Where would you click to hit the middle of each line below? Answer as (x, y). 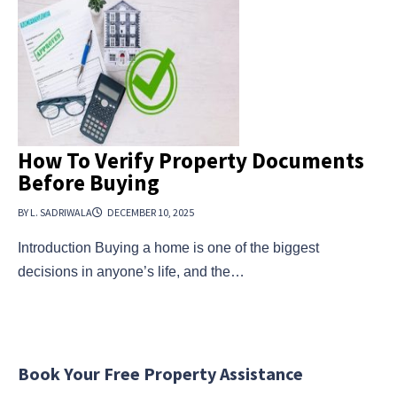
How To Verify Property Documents (191, 161)
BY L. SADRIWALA (55, 213)
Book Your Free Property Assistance (160, 374)
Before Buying (89, 183)
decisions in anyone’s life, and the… (131, 272)
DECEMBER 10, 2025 (151, 213)
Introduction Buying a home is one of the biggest (168, 248)
